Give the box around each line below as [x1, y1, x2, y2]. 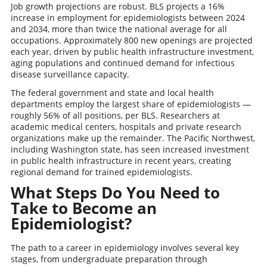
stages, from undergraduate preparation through [10, 253, 207, 265]
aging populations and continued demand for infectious [10, 57, 235, 69]
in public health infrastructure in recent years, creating [10, 155, 231, 166]
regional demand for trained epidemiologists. [10, 166, 193, 178]
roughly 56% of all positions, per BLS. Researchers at [10, 110, 220, 121]
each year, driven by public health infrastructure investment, [10, 46, 254, 57]
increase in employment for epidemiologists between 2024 [10, 12, 245, 23]
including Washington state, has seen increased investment [10, 144, 249, 155]
